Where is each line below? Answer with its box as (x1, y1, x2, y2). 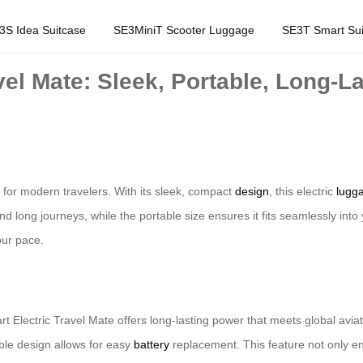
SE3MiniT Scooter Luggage (113, 23, 254, 36)
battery (134, 338, 169, 352)
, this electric (269, 185, 336, 199)
